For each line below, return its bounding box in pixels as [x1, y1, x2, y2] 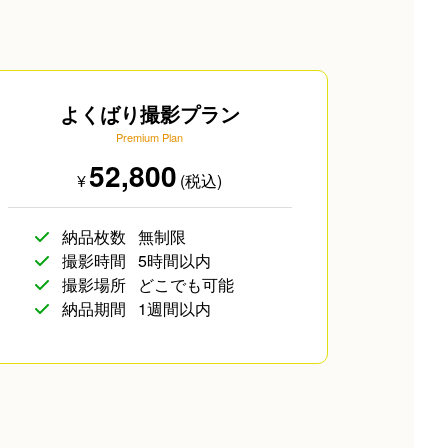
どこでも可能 [138, 272, 235, 296]
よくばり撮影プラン [59, 99, 240, 129]
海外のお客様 [2, 195, 87, 216]
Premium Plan [116, 129, 184, 146]
